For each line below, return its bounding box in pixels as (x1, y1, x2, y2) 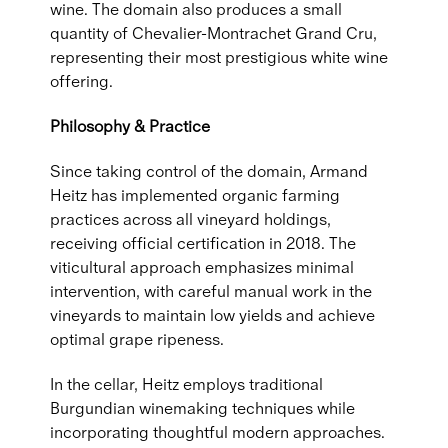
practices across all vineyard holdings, (50, 209, 331, 229)
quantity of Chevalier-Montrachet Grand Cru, (50, 23, 377, 43)
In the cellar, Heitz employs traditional (50, 374, 323, 394)
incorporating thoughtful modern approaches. (50, 422, 385, 442)
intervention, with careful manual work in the (50, 281, 372, 301)
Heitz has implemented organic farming (50, 185, 340, 205)
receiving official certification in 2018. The (50, 233, 356, 253)
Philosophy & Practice (50, 116, 210, 136)
